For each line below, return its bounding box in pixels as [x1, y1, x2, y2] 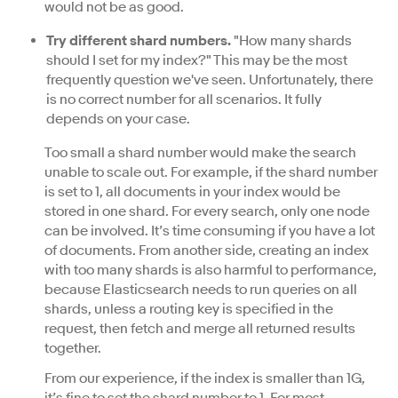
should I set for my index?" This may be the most [46, 52, 347, 69]
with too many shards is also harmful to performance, [44, 261, 377, 279]
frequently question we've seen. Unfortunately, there [46, 71, 373, 89]
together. [44, 339, 101, 357]
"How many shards [231, 32, 352, 50]
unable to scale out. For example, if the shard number [44, 163, 378, 181]
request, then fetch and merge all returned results [44, 320, 355, 338]
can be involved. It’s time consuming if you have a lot [44, 222, 375, 240]
